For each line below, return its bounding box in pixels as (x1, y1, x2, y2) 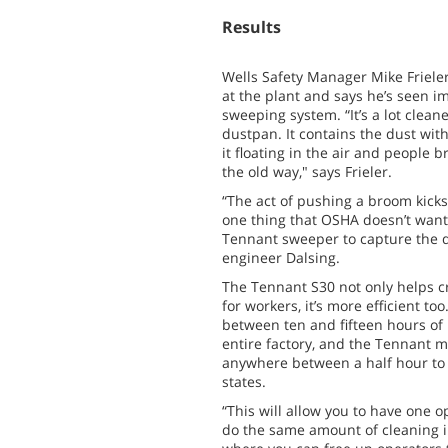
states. (222, 372, 266, 391)
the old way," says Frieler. (222, 162, 392, 181)
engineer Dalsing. (222, 248, 340, 267)
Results (222, 16, 281, 38)
